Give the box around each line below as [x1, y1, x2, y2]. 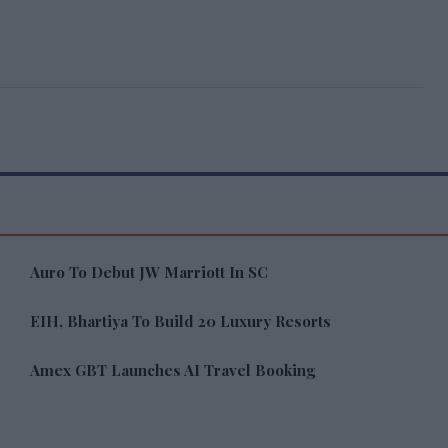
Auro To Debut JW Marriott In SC [29, 262, 268, 282]
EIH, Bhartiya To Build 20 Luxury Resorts [29, 311, 331, 331]
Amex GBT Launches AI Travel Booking [29, 360, 315, 380]
